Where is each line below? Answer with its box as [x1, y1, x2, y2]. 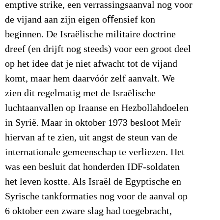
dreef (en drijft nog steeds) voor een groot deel [5, 44, 191, 55]
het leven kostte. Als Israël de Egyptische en [5, 176, 181, 188]
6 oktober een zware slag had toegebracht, [5, 206, 172, 217]
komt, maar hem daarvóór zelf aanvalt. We [5, 73, 175, 84]
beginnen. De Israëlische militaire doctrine [5, 29, 176, 40]
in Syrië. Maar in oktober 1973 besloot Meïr [5, 117, 181, 129]
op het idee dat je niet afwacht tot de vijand [5, 58, 177, 70]
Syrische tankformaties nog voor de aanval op [5, 191, 188, 202]
